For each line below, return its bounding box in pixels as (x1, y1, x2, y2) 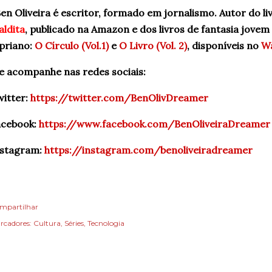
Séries (64, 218, 84, 228)
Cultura (33, 218, 61, 228)
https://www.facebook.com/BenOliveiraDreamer (39, 117, 270, 130)
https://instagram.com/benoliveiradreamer (44, 143, 253, 156)
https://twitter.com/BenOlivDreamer (30, 91, 208, 104)
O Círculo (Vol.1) (35, 39, 109, 52)
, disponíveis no (187, 39, 261, 52)
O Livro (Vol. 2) (119, 39, 187, 52)
